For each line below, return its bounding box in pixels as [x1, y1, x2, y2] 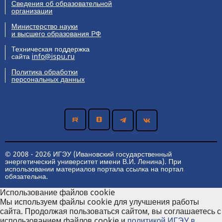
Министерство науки [11, 21, 78, 31]
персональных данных [11, 74, 85, 84]
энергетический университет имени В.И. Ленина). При [5, 157, 181, 166]
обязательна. [5, 171, 48, 181]
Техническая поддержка [11, 44, 90, 54]
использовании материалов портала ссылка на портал [5, 164, 183, 174]
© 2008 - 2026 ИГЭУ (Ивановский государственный [5, 149, 172, 159]
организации [11, 6, 53, 16]
